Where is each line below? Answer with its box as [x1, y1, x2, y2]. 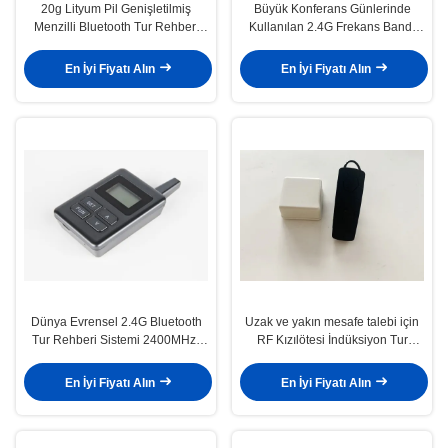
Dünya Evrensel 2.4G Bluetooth [30, 315, 202, 330]
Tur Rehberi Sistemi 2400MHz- [32, 333, 200, 348]
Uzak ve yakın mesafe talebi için [245, 315, 419, 330]
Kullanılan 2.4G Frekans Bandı [249, 19, 415, 34]
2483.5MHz [84, 351, 148, 366]
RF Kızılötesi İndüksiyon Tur [256, 333, 408, 348]
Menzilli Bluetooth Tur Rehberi [33, 19, 199, 34]
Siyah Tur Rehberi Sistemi [261, 37, 403, 52]
